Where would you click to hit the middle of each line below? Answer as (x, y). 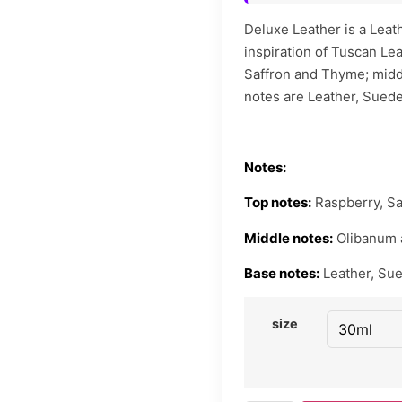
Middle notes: (288, 238)
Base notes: (281, 273)
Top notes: (277, 203)
